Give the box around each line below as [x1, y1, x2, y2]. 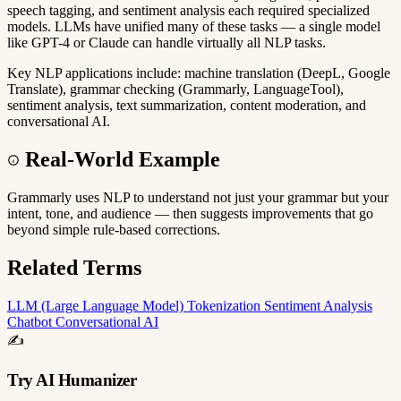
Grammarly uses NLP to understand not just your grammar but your [7, 189, 388, 205]
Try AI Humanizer [7, 371, 136, 390]
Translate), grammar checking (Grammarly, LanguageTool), [7, 81, 344, 97]
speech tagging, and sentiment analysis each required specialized [7, 2, 370, 18]
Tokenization [187, 297, 264, 313]
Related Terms [7, 255, 141, 279]
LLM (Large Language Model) [7, 297, 187, 313]
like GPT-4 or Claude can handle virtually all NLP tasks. [7, 34, 326, 50]
